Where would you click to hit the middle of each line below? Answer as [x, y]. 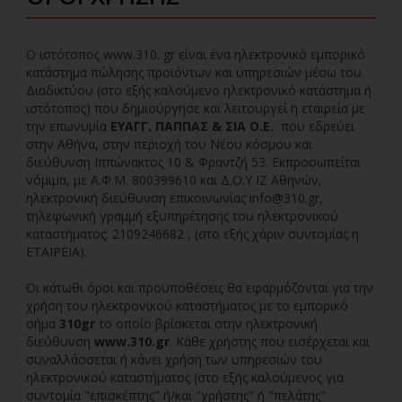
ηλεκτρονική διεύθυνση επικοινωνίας [138, 198]
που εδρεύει [314, 126]
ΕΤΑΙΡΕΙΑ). [57, 252]
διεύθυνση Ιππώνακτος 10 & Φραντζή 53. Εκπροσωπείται [193, 162]
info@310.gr [284, 198]
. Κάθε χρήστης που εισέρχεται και [270, 341]
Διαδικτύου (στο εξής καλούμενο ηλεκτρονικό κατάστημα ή [199, 90]
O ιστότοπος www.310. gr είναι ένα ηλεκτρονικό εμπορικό [196, 54]
